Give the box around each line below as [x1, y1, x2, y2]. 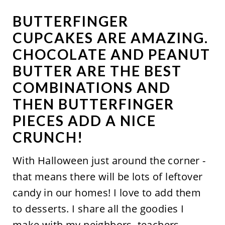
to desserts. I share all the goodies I [12, 202, 184, 215]
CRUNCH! [12, 129, 83, 146]
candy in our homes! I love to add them [12, 186, 201, 199]
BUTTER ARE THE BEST [12, 62, 182, 79]
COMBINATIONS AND [12, 79, 171, 96]
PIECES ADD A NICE [12, 112, 156, 129]
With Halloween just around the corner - [12, 154, 206, 167]
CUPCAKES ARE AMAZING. [12, 29, 208, 46]
